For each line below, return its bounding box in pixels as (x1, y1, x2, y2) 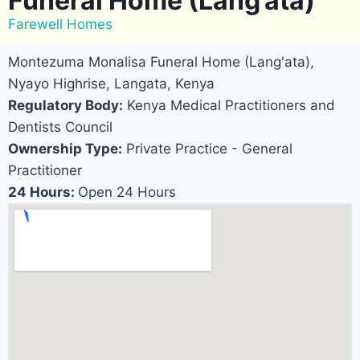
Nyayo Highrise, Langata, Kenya (8, 76, 215, 92)
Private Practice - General (122, 141, 292, 157)
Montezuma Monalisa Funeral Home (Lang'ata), (8, 54, 314, 71)
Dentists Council (8, 119, 112, 136)
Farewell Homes (8, 16, 112, 33)
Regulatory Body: (8, 97, 123, 114)
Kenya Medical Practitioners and (123, 97, 335, 114)
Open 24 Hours (78, 184, 176, 201)
